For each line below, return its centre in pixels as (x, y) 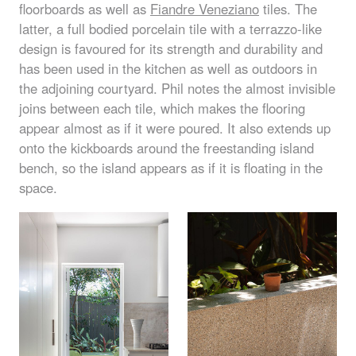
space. (38, 187)
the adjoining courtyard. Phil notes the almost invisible (177, 88)
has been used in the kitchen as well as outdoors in (168, 68)
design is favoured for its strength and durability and (171, 48)
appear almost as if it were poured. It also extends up (175, 128)
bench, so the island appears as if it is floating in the (171, 167)
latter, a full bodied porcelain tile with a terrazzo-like (170, 28)
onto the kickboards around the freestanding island (166, 147)
